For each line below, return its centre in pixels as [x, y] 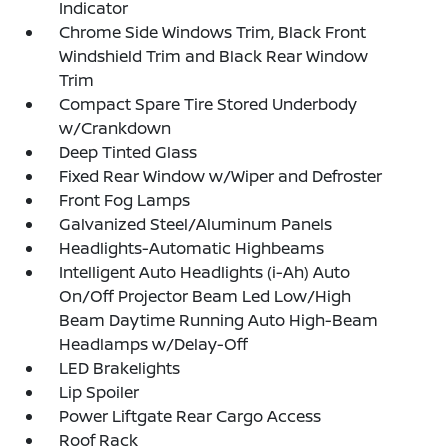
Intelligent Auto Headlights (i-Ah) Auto [205, 272]
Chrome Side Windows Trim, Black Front [213, 32]
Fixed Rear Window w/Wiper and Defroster [221, 176]
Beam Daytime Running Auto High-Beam [219, 320]
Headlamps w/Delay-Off [154, 344]
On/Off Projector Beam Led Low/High [205, 296]
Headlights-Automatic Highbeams [192, 248]
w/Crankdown [115, 128]
